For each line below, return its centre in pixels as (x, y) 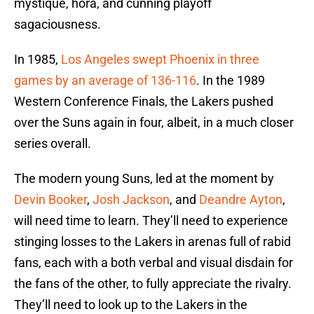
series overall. (53, 144)
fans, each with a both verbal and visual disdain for (153, 263)
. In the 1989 (231, 81)
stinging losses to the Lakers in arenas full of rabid (152, 242)
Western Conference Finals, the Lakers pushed (144, 102)
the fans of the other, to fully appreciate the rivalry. (153, 284)
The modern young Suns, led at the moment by (144, 179)
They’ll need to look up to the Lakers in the (131, 305)
